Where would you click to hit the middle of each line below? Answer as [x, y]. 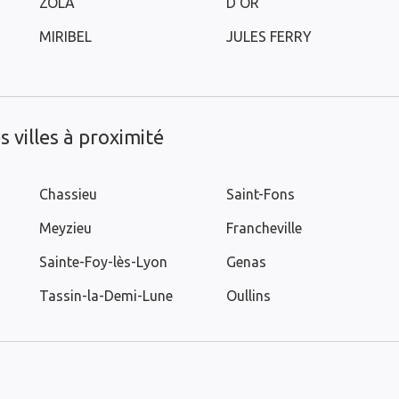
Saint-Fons [261, 194]
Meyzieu [65, 228]
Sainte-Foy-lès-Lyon [103, 262]
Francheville [264, 228]
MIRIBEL [65, 37]
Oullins [248, 296]
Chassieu [68, 194]
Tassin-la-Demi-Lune [106, 296]
